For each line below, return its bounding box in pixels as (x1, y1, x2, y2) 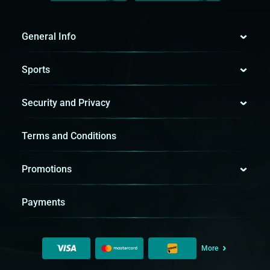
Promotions (22, 163, 72, 175)
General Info (22, 31, 76, 43)
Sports (22, 64, 50, 76)
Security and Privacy (22, 97, 110, 109)
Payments (22, 196, 65, 209)
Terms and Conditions (22, 130, 116, 142)
